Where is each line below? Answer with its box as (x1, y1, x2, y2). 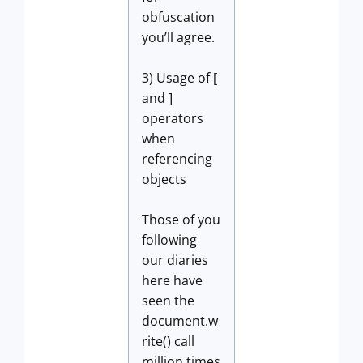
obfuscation (142, 8, 215, 26)
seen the (142, 292, 194, 310)
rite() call (142, 332, 194, 350)
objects (142, 170, 186, 188)
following (142, 231, 197, 249)
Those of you (142, 211, 220, 228)
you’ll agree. (142, 28, 215, 46)
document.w (142, 312, 218, 330)
